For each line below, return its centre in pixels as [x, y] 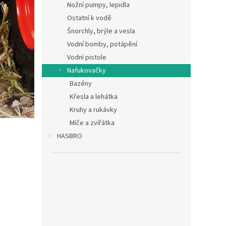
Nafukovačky [87, 71]
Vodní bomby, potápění [102, 44]
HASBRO [70, 136]
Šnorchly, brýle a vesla [101, 31]
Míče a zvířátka [92, 123]
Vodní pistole [87, 58]
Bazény [81, 84]
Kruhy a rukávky [93, 110]
